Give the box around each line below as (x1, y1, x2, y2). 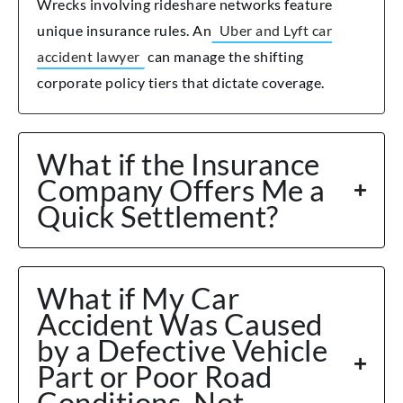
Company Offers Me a (37, 172, 326, 209)
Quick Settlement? (37, 198, 279, 235)
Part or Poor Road (37, 358, 273, 395)
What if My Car (37, 280, 239, 317)
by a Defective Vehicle (37, 332, 327, 369)
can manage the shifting (144, 48, 304, 66)
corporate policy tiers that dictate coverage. (37, 74, 325, 92)
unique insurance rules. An (37, 22, 211, 40)
